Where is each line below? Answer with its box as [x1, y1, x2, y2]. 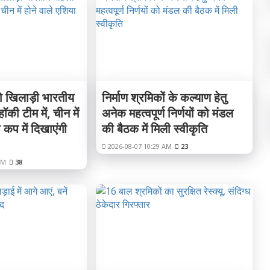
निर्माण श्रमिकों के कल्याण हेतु [101, 89, 227, 105]
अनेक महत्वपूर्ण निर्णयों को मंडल [101, 105, 233, 121]
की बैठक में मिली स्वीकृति [101, 121, 207, 137]
